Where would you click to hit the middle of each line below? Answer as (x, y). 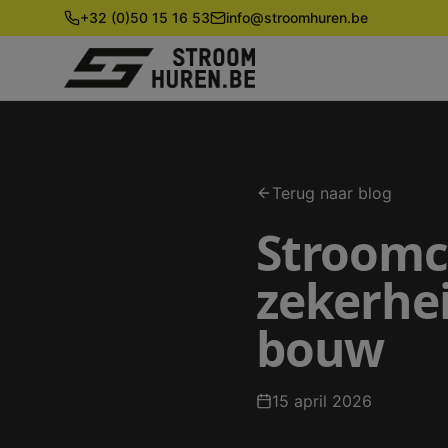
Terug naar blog (332, 193)
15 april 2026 (322, 401)
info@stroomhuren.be (297, 17)
